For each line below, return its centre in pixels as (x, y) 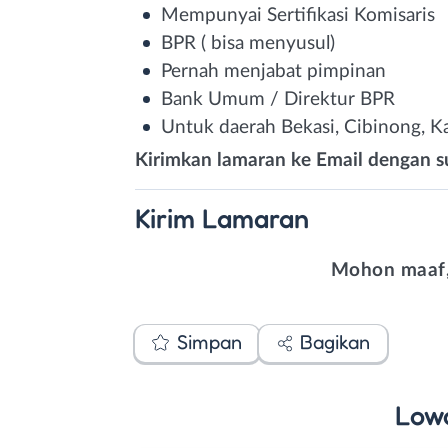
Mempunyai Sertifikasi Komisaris (298, 15)
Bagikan (335, 342)
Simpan (209, 342)
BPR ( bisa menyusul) (248, 43)
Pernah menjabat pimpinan (273, 71)
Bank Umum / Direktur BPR (278, 99)
